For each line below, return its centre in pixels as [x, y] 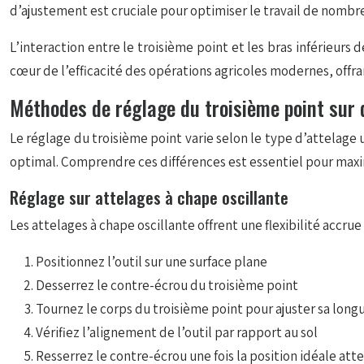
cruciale [136, 11]
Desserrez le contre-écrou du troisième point [167, 285]
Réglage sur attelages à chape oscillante [149, 197]
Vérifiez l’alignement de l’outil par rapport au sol [177, 332]
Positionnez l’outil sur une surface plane [152, 262]
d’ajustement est [61, 11]
